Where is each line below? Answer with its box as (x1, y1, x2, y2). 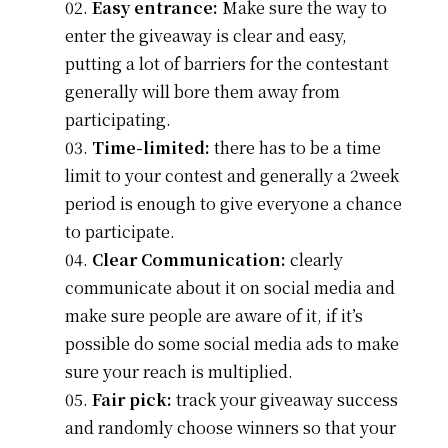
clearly (289, 248, 343, 272)
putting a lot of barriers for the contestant (64, 52, 389, 76)
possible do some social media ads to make (64, 332, 399, 356)
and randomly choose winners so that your (64, 416, 396, 440)
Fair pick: (91, 388, 176, 412)
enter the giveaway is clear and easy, (64, 24, 347, 48)
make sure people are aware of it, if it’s (64, 304, 363, 328)
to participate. (64, 220, 175, 244)
